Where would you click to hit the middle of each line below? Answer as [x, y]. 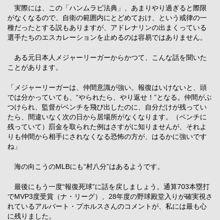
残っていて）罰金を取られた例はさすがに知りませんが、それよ [107, 126]
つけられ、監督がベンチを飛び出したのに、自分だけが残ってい [107, 107]
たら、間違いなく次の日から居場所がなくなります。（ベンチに [107, 117]
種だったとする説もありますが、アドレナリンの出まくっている [107, 27]
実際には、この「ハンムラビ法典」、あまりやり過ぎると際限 [107, 8]
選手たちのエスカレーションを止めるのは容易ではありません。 [107, 37]
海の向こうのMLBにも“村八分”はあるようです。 [86, 166]
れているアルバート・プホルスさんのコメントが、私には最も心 [107, 206]
